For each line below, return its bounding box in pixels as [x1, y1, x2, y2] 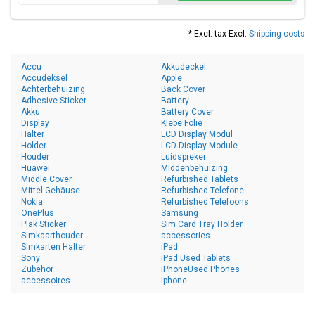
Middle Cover [21, 174, 72, 184]
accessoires [21, 276, 70, 285]
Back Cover [161, 84, 205, 94]
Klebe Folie [161, 118, 202, 128]
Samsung [161, 208, 198, 218]
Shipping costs [249, 29, 304, 39]
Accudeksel [21, 73, 67, 83]
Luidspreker [161, 152, 206, 162]
